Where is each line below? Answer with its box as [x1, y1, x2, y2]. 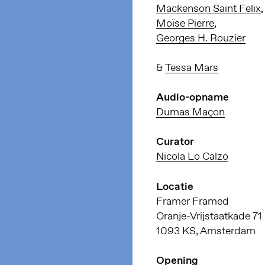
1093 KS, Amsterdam [156, 223, 256, 238]
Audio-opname [156, 90, 229, 105]
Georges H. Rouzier [156, 31, 245, 46]
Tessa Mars [165, 60, 218, 75]
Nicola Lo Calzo [156, 149, 228, 164]
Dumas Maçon [156, 105, 225, 119]
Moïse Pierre [156, 16, 214, 31]
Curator [156, 134, 194, 149]
